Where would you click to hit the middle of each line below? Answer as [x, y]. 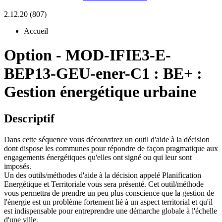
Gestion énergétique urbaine [100, 92]
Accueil [36, 31]
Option [28, 55]
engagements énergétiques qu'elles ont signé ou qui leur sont [98, 157]
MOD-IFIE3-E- [118, 55]
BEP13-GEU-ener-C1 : [83, 74]
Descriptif [29, 118]
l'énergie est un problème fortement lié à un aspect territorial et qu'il [108, 202]
